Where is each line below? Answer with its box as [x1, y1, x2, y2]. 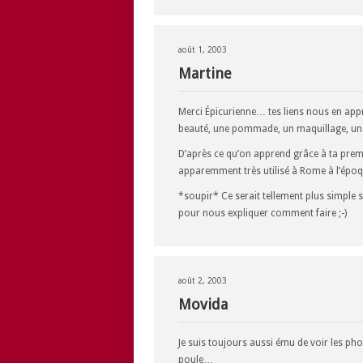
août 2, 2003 [178, 276, 227, 285]
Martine [178, 65, 232, 82]
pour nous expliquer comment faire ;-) [178, 207, 347, 219]
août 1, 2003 [178, 45, 227, 54]
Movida [178, 296, 228, 313]
